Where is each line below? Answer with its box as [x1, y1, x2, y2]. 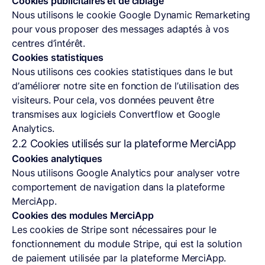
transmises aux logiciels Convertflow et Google [12, 108, 220, 120]
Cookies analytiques [12, 153, 102, 164]
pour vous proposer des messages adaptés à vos [12, 23, 229, 35]
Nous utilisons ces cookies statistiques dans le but [12, 66, 233, 77]
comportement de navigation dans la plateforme [12, 181, 225, 193]
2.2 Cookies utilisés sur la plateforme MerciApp [12, 137, 237, 150]
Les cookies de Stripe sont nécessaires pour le [12, 224, 216, 235]
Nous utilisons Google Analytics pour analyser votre [12, 167, 240, 179]
